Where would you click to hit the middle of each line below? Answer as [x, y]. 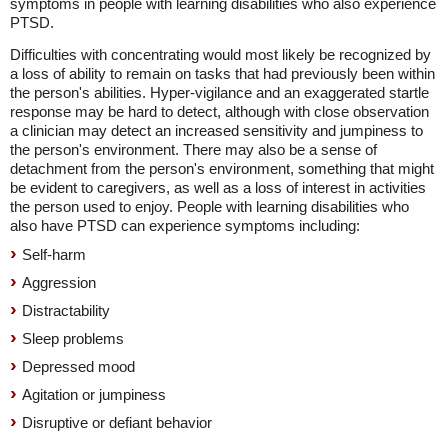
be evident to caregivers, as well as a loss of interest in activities [218, 187]
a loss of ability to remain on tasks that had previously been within [222, 73]
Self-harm [54, 254]
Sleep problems [73, 338]
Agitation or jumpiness [94, 394]
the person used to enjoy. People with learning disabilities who [209, 206]
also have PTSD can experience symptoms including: [185, 225]
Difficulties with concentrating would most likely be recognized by [220, 54]
